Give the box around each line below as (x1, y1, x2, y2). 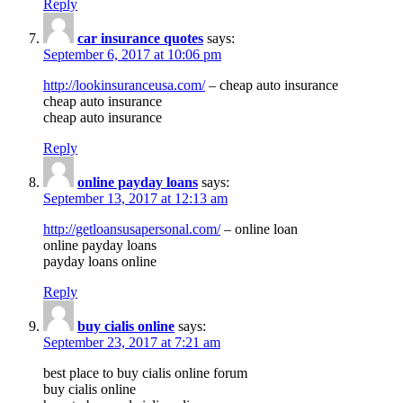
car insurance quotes (77, 30, 203, 46)
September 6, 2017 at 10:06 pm (43, 46, 221, 62)
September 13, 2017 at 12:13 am (43, 190, 228, 206)
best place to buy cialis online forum (43, 364, 247, 381)
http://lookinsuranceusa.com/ (43, 76, 205, 93)
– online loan (220, 220, 298, 237)
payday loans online (43, 253, 157, 269)
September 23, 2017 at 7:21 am (43, 334, 220, 350)
